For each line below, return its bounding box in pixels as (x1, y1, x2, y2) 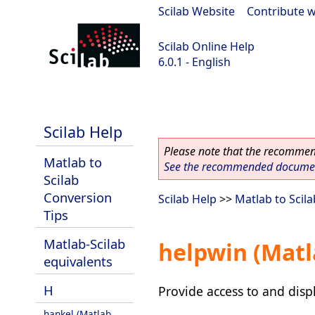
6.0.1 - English (158, 54, 231, 70)
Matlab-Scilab (44, 235, 125, 252)
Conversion (44, 188, 112, 206)
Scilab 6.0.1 (7, 91, 65, 107)
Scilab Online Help (158, 39, 255, 54)
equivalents (44, 252, 112, 270)
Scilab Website (158, 4, 235, 19)
